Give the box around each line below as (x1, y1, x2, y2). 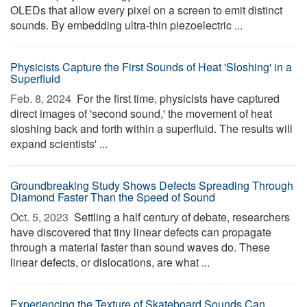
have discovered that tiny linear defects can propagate (10, 224, 271, 240)
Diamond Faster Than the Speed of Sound (10, 189, 215, 205)
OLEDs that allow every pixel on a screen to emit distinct (10, 2, 282, 18)
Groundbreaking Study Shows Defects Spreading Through (10, 177, 293, 193)
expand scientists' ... (10, 136, 108, 151)
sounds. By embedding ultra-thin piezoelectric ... (10, 17, 243, 33)
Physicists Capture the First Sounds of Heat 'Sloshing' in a (10, 59, 292, 75)
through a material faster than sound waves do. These (10, 239, 270, 255)
